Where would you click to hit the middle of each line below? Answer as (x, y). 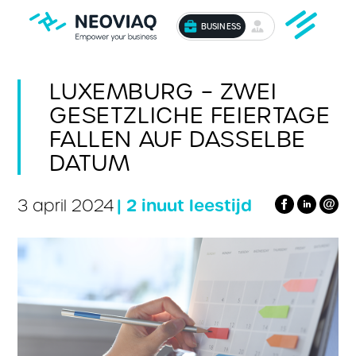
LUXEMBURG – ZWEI (163, 91)
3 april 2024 (66, 206)
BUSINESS (221, 26)
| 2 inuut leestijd (185, 205)
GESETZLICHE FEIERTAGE (190, 115)
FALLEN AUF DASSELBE (178, 139)
